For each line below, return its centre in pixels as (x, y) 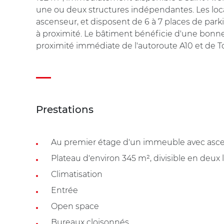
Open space (75, 206)
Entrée (64, 190)
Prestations (65, 109)
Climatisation (77, 174)
